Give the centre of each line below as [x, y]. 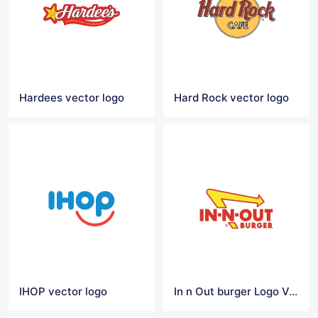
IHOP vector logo [63, 291]
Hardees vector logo [72, 98]
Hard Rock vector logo [232, 98]
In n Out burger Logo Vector [294, 291]
